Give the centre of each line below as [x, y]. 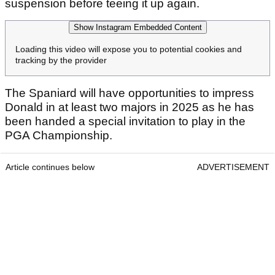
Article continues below [50, 167]
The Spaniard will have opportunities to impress [130, 93]
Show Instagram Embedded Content [137, 27]
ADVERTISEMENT [233, 167]
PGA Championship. [60, 135]
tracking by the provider [61, 60]
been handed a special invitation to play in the [125, 121]
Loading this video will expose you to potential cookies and [129, 49]
